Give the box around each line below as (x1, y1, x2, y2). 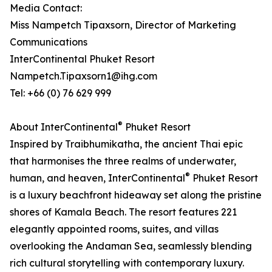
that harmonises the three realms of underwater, (10, 155, 236, 168)
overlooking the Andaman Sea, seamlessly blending (10, 240, 252, 253)
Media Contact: (10, 2, 82, 15)
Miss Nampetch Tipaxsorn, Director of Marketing (10, 19, 236, 32)
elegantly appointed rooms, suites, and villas (10, 223, 219, 236)
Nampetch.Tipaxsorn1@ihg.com (10, 70, 157, 83)
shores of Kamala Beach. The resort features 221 (10, 206, 237, 219)
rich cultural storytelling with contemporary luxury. (10, 257, 244, 270)
